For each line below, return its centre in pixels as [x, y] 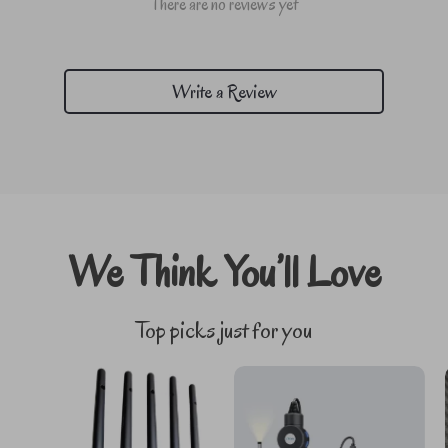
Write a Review [224, 91]
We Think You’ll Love [224, 272]
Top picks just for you [224, 330]
